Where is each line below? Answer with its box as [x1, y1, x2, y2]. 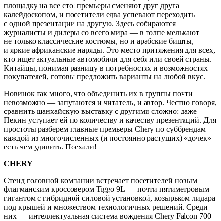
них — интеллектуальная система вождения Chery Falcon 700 [4, 211, 211, 220]
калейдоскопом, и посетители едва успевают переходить [4, 10, 195, 19]
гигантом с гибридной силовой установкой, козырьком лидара [4, 193, 215, 202]
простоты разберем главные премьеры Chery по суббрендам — [4, 124, 216, 133]
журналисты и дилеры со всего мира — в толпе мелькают [4, 28, 199, 37]
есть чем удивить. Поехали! [4, 142, 97, 151]
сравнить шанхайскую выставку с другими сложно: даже [4, 107, 197, 115]
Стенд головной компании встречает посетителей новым [4, 176, 197, 184]
